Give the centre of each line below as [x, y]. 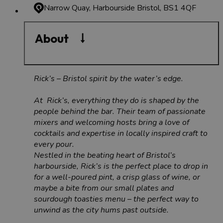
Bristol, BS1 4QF [167, 8]
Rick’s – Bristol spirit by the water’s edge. [109, 78]
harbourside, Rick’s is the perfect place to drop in [121, 166]
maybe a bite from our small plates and [104, 188]
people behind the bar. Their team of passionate [120, 111]
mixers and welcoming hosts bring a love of [111, 122]
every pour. [55, 144]
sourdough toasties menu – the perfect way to [116, 199]
